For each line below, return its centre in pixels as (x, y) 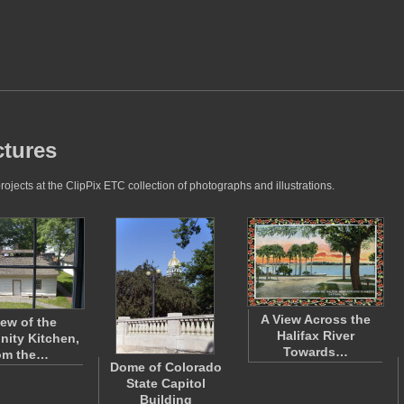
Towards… (316, 352)
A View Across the (316, 319)
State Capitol (166, 383)
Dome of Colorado (166, 367)
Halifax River (316, 335)
